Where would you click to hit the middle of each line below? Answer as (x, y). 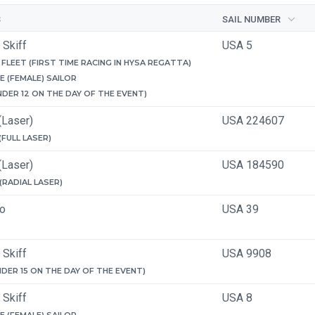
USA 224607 (253, 121)
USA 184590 (253, 165)
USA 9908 (247, 253)
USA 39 (240, 209)
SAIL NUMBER (251, 19)
